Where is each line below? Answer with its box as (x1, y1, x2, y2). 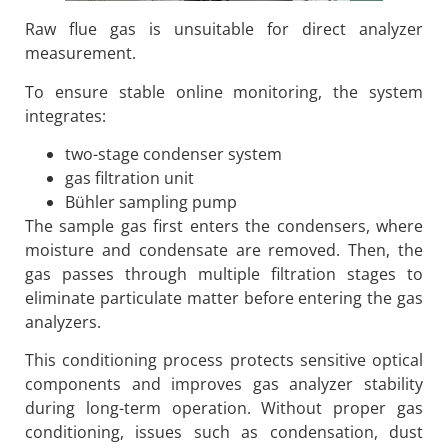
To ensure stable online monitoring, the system (25, 80, 423, 103)
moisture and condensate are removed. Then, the (25, 238, 423, 261)
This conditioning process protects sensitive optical (25, 349, 423, 372)
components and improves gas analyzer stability (25, 373, 423, 396)
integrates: (25, 104, 106, 127)
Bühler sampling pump (65, 190, 237, 213)
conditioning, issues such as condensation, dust (25, 421, 423, 444)
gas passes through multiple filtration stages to (25, 262, 423, 285)
